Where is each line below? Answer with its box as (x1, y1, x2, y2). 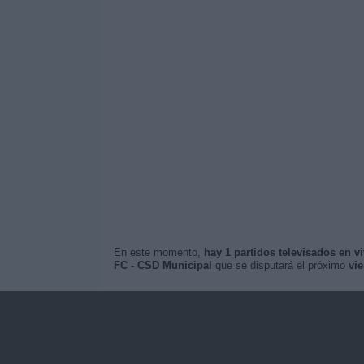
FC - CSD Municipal (113, 259, 212, 271)
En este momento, (113, 246, 204, 258)
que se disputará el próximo (211, 259, 349, 271)
